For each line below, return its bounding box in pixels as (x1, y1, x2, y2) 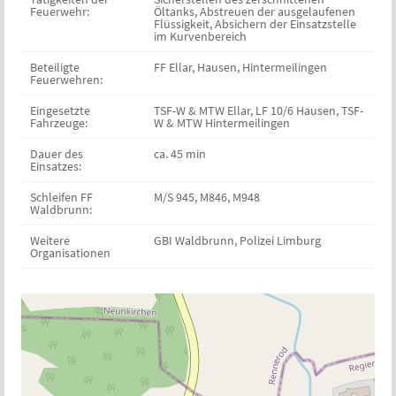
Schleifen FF (29, 189, 93, 206)
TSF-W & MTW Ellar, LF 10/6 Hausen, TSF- (153, 103, 363, 119)
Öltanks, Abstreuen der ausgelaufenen (153, 4, 355, 20)
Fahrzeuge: (29, 115, 88, 132)
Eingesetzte (29, 103, 90, 119)
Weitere (29, 232, 70, 249)
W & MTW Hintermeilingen (153, 115, 290, 132)
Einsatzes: (29, 158, 81, 175)
